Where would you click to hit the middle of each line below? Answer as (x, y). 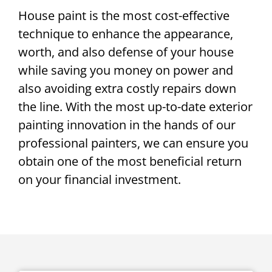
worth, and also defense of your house (126, 52)
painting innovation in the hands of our (127, 125)
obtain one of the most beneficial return (130, 161)
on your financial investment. (100, 180)
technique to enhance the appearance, (126, 34)
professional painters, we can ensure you (133, 143)
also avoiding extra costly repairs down (127, 89)
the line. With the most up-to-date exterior (135, 107)
